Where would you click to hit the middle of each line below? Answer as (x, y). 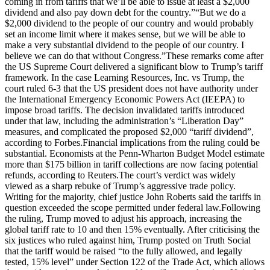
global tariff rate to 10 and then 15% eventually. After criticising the (132, 229)
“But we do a (221, 12)
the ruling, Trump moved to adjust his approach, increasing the (123, 218)
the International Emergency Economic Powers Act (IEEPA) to (125, 99)
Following (241, 207)
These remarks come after (215, 55)
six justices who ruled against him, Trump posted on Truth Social (128, 240)
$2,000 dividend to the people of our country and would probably (129, 23)
